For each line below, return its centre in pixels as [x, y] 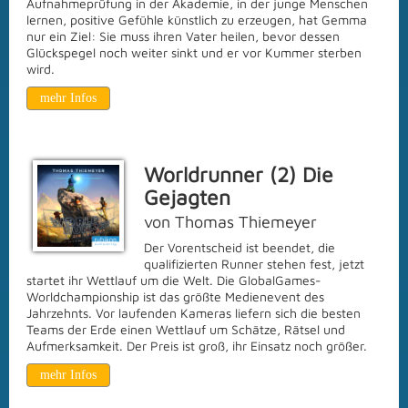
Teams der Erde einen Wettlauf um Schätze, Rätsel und [186, 329]
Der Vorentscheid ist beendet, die [240, 247]
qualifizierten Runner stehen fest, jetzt [254, 264]
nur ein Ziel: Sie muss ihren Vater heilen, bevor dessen [183, 36]
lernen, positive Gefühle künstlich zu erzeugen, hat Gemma [197, 20]
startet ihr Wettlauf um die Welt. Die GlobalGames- [174, 280]
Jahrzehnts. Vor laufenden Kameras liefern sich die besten [194, 313]
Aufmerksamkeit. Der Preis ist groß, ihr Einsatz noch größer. [199, 346]
